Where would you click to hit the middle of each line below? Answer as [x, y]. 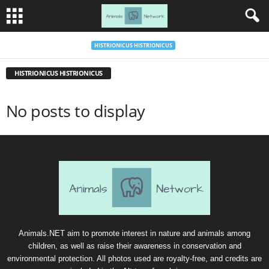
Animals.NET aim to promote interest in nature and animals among [134, 233]
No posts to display [76, 111]
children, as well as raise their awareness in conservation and [134, 246]
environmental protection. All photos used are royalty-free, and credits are [134, 258]
